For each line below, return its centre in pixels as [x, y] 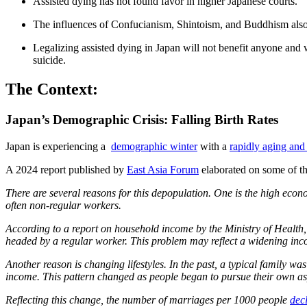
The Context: [52, 89]
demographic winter [154, 146]
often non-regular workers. [63, 205]
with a [213, 146]
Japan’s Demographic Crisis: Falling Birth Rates [142, 120]
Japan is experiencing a [58, 146]
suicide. [49, 60]
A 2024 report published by [66, 169]
